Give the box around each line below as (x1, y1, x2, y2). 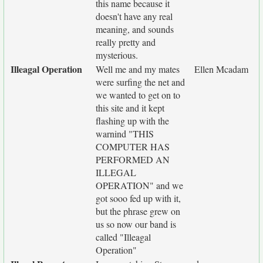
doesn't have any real (96, 10, 173, 22)
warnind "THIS (96, 127, 154, 140)
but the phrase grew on (96, 205, 180, 217)
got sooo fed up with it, (96, 192, 181, 204)
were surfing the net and (96, 76, 185, 88)
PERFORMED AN (96, 153, 170, 166)
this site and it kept (96, 102, 164, 114)
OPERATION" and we (96, 179, 183, 191)
